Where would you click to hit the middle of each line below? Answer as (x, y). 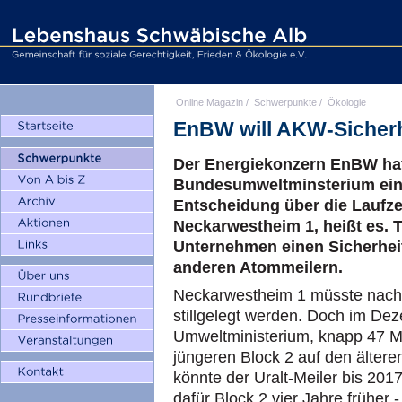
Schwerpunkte (285, 102)
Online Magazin (210, 102)
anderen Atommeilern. (258, 267)
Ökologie (347, 102)
